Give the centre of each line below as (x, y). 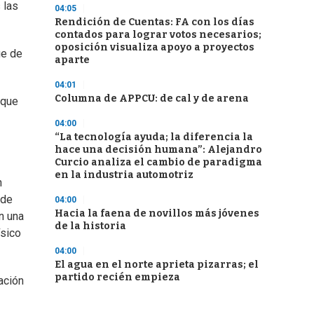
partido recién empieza (117, 277)
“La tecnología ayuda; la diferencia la (154, 137)
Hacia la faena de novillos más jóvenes (157, 213)
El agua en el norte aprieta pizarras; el (157, 265)
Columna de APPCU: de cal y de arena (152, 98)
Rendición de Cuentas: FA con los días (155, 22)
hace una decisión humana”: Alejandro (158, 150)
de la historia (90, 226)
